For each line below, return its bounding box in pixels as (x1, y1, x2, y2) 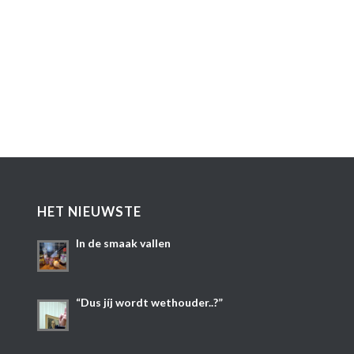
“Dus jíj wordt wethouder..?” (75, 295, 223, 309)
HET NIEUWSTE (36, 204, 141, 220)
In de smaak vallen (75, 236, 171, 250)
